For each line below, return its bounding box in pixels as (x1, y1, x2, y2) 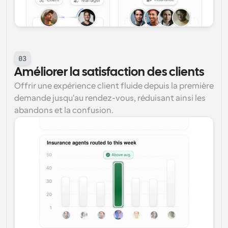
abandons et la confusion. (14, 106, 113, 115)
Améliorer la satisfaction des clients (14, 67, 204, 78)
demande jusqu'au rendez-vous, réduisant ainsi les (14, 94, 206, 103)
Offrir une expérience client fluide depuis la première (14, 81, 214, 91)
